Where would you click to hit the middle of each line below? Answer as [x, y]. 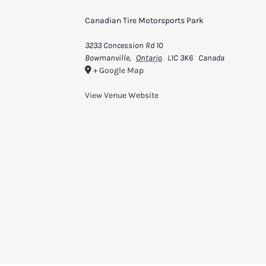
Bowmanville [107, 58]
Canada [211, 58]
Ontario [149, 58]
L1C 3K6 [180, 58]
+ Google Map [118, 70]
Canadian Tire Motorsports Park [144, 20]
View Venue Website [121, 95]
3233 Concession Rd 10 [123, 45]
